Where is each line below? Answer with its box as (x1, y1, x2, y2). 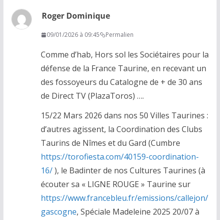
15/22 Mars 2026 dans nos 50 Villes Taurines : (40, 110, 208, 121)
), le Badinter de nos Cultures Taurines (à (52, 165, 205, 176)
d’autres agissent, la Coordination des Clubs (40, 124, 202, 135)
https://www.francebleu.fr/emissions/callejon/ (40, 192, 208, 204)
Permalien (105, 30, 134, 39)
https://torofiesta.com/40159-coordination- (40, 151, 199, 163)
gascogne (40, 206, 77, 218)
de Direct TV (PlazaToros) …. (40, 90, 144, 102)
